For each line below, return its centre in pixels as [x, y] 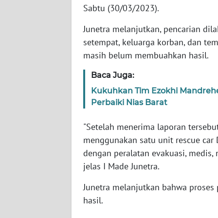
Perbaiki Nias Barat [129, 103]
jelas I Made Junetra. [121, 166]
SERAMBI [33, 22]
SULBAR [31, 202]
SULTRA [30, 94]
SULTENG [33, 166]
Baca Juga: [113, 75]
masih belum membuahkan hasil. [146, 55]
